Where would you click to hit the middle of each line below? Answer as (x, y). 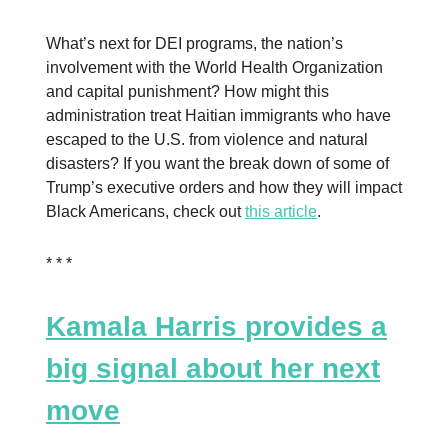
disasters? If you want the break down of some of (217, 163)
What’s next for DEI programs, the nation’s (194, 43)
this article (281, 211)
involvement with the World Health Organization (214, 67)
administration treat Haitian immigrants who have (218, 115)
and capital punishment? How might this (187, 91)
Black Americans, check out (145, 211)
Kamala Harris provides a (216, 326)
